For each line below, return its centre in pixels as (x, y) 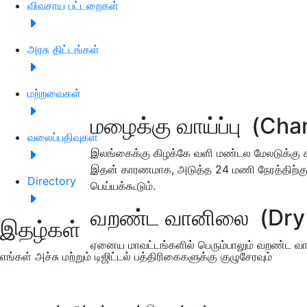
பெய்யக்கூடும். (123, 186)
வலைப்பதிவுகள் (63, 137)
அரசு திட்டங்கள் (63, 49)
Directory (52, 181)
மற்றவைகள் (54, 93)
